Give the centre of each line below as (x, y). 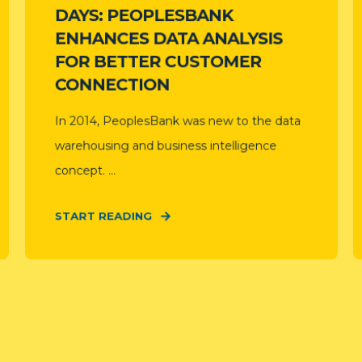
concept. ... (85, 170)
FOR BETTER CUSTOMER (158, 61)
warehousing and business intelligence (166, 146)
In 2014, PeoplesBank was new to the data (177, 121)
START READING (103, 216)
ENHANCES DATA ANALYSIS (168, 38)
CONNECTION (112, 84)
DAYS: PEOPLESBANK (143, 15)
